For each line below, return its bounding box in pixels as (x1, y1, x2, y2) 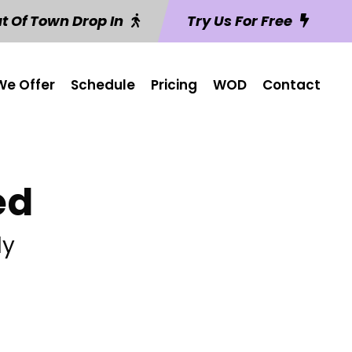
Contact (262, 75, 321, 94)
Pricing (151, 75, 197, 94)
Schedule (71, 75, 135, 94)
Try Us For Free (187, 11, 292, 31)
